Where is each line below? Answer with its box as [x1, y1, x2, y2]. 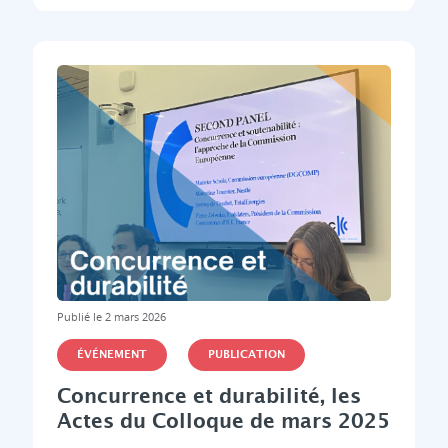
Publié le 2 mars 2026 [56, 309, 166, 325]
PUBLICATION [207, 347, 285, 364]
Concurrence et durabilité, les [56, 383, 361, 412]
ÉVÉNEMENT [76, 347, 147, 364]
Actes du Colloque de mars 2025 [56, 408, 390, 437]
